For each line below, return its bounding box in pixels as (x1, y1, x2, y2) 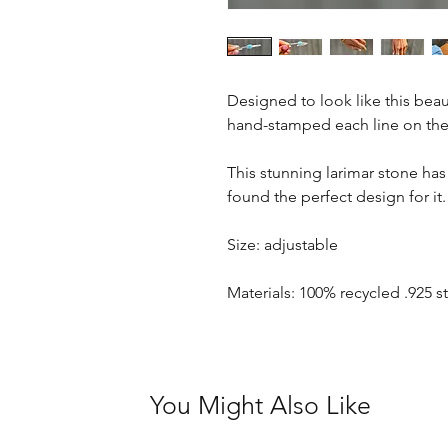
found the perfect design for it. (227, 187, 446, 206)
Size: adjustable (227, 235, 338, 254)
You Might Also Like (150, 390, 371, 420)
